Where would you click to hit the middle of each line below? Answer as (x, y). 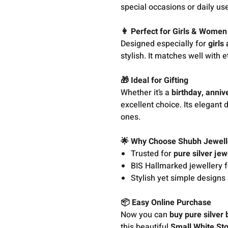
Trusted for (152, 154)
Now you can (145, 215)
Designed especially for (165, 44)
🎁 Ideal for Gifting (155, 80)
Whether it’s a (146, 93)
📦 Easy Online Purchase (166, 203)
